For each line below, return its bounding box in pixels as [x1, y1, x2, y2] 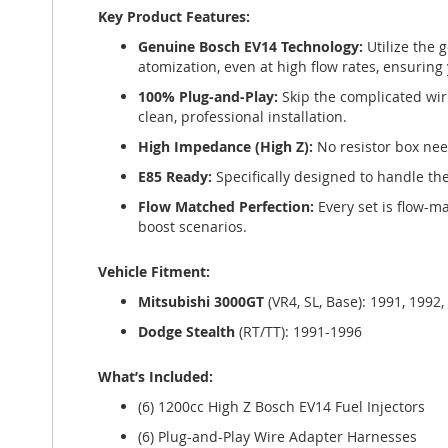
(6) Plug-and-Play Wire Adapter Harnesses [138, 426, 417, 446]
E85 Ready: [138, 166, 212, 186]
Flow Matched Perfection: [138, 196, 314, 216]
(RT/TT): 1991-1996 [235, 321, 362, 341]
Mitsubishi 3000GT [138, 291, 264, 311]
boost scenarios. [138, 216, 247, 236]
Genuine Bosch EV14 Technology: [138, 36, 363, 56]
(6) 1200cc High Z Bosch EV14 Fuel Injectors [138, 396, 425, 416]
